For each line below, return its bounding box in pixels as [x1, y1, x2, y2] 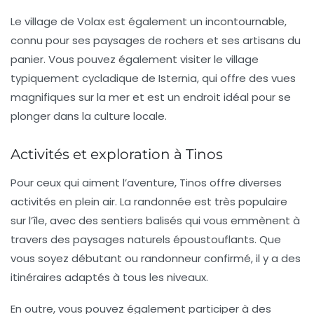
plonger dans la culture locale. [11, 109, 167, 124]
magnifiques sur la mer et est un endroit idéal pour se [11, 90, 291, 105]
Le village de [11, 14, 77, 29]
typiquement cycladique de [11, 71, 158, 86]
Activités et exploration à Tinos [11, 146, 223, 163]
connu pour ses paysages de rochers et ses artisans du [11, 33, 301, 48]
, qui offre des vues [197, 71, 296, 86]
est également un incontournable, [105, 14, 287, 29]
